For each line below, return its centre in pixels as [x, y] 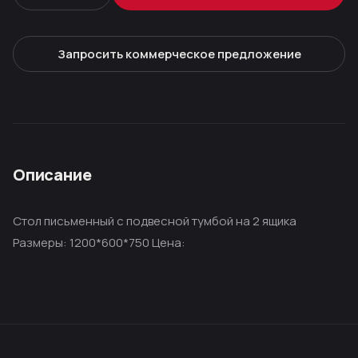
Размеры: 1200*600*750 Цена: [99, 243]
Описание [52, 175]
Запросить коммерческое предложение [179, 54]
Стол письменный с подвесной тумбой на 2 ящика [155, 221]
